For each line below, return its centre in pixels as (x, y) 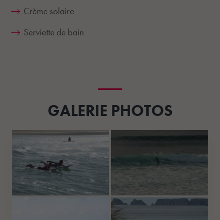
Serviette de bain (54, 32)
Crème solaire (49, 11)
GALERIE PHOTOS (110, 110)
